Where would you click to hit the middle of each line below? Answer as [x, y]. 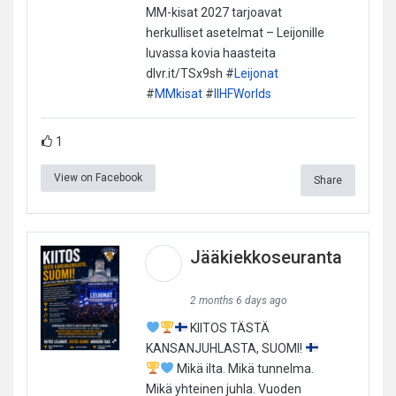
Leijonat [256, 73]
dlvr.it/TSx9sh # [190, 73]
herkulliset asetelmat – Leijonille [235, 32]
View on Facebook [98, 177]
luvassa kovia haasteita [210, 53]
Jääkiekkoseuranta [266, 257]
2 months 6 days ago [238, 300]
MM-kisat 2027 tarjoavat [213, 12]
